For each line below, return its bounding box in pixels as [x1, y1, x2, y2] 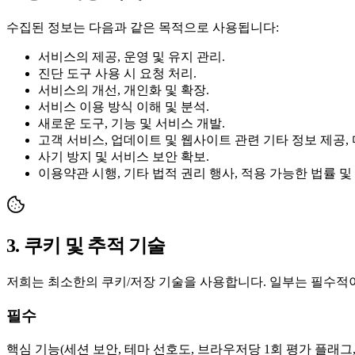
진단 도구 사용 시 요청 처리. [38, 67, 197, 81]
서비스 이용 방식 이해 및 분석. [38, 100, 209, 114]
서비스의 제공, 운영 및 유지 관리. [38, 50, 225, 64]
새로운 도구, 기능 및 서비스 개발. [38, 116, 225, 131]
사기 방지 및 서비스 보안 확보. [38, 150, 209, 164]
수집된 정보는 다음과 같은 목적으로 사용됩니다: [6, 21, 279, 35]
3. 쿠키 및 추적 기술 [6, 235, 166, 257]
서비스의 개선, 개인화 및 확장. [38, 83, 209, 97]
